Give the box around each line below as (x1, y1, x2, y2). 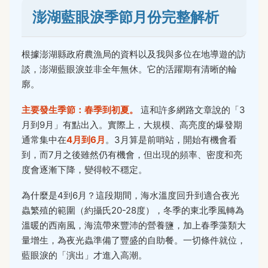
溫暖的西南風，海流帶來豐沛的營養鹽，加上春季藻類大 (22, 220, 246, 232)
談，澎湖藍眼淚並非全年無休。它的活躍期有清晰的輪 (22, 63, 237, 75)
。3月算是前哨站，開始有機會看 (105, 134, 237, 146)
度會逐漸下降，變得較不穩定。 (22, 164, 147, 176)
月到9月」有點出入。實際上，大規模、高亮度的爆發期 (22, 119, 242, 131)
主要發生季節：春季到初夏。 (22, 104, 138, 116)
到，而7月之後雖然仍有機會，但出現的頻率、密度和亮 (22, 149, 242, 161)
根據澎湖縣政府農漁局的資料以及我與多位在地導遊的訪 (22, 48, 246, 60)
